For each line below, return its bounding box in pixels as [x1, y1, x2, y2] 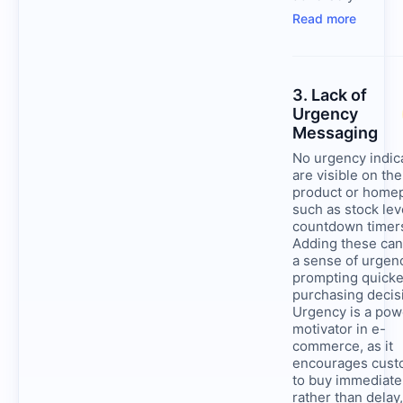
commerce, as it [292, 337, 393, 355]
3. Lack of [292, 85, 367, 105]
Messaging [292, 123, 378, 143]
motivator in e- [292, 320, 386, 338]
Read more [292, 11, 356, 27]
